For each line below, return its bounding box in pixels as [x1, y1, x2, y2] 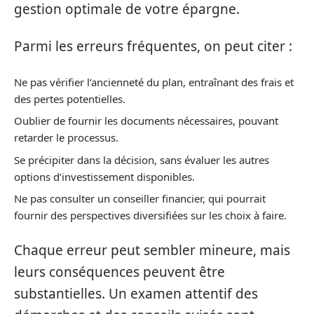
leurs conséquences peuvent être [14, 262, 225, 281]
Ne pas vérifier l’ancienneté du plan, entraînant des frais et [14, 74, 294, 89]
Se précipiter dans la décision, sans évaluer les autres [14, 152, 269, 167]
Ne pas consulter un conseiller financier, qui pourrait [14, 191, 266, 205]
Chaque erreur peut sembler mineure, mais [14, 240, 290, 259]
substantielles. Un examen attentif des [14, 284, 258, 303]
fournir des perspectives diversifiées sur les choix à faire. [14, 208, 287, 222]
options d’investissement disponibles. [14, 169, 195, 184]
